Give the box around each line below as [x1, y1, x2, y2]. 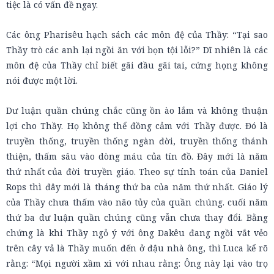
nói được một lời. [6, 75, 78, 86]
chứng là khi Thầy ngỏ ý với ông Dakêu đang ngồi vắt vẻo [6, 227, 268, 239]
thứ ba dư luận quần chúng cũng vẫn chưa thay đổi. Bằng [6, 212, 268, 223]
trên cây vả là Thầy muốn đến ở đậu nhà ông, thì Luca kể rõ [6, 242, 268, 254]
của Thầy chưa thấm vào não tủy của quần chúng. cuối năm [6, 196, 268, 208]
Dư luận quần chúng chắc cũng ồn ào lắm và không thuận [6, 105, 268, 116]
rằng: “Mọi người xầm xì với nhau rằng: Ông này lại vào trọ [6, 257, 268, 269]
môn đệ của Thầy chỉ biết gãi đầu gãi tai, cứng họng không [6, 59, 268, 71]
